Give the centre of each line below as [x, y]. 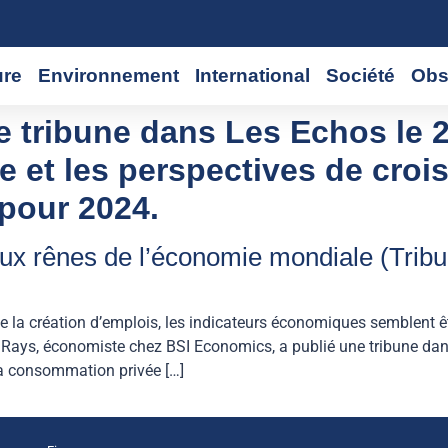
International [252, 75]
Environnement [108, 75]
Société [360, 75]
